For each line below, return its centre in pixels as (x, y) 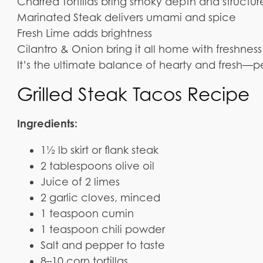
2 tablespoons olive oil (98, 166)
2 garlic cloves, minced (101, 197)
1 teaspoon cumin (87, 213)
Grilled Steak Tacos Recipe (134, 94)
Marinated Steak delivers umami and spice (127, 17)
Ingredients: (48, 123)
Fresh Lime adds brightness (85, 33)
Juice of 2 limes (80, 181)
